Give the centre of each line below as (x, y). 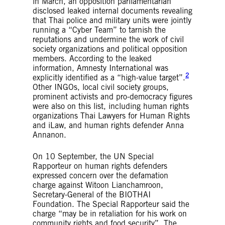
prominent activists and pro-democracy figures (113, 96)
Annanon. (49, 135)
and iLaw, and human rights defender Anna (108, 125)
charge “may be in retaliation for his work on (110, 213)
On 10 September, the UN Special (93, 156)
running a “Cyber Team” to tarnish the (99, 30)
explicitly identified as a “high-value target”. (109, 77)
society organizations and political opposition (110, 49)
